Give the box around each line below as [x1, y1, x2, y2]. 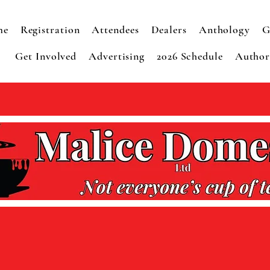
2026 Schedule [157, 49, 223, 63]
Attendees [92, 23, 139, 36]
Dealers [151, 23, 187, 36]
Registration [20, 23, 80, 36]
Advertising [89, 49, 145, 63]
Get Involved [15, 49, 77, 63]
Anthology [198, 23, 250, 36]
